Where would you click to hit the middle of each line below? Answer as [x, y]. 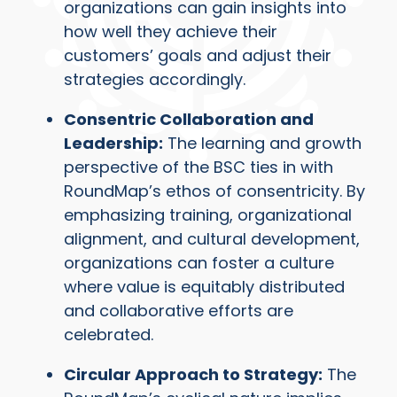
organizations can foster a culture [199, 263]
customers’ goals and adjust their [198, 56]
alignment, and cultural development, [212, 239]
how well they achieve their [171, 32]
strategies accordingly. [155, 80]
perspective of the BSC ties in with [199, 167]
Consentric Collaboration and [189, 120]
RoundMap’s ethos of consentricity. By [215, 191]
